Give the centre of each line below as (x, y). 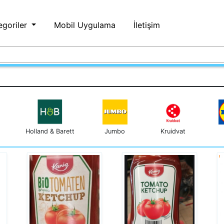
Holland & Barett (50, 131)
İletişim (147, 25)
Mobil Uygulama (85, 25)
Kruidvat (173, 131)
